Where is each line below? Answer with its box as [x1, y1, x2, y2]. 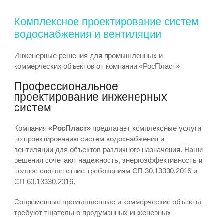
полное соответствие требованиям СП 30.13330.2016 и [14, 167, 197, 175]
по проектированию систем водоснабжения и [14, 135, 164, 143]
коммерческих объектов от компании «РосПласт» [14, 62, 180, 70]
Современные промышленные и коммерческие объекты [14, 198, 201, 206]
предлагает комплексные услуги [90, 124, 201, 132]
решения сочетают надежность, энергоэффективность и [14, 156, 202, 164]
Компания [14, 124, 48, 132]
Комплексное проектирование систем [14, 15, 199, 28]
